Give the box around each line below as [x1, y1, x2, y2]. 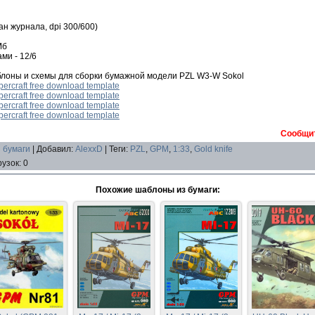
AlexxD [75, 143, 103, 154]
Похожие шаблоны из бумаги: [95, 184, 220, 195]
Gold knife [194, 143, 233, 154]
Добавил [37, 143, 71, 154]
